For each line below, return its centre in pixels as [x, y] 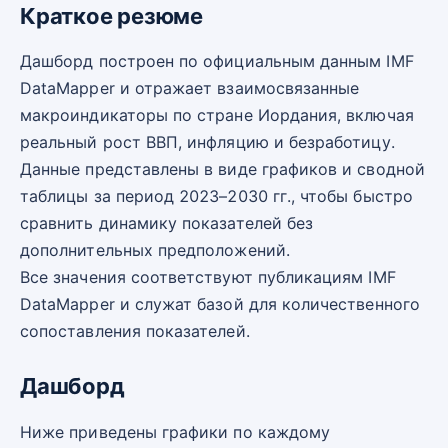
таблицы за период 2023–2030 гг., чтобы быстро [216, 196]
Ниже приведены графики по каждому [175, 431]
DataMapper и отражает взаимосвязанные [190, 88]
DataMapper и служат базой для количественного [220, 304]
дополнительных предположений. [155, 250]
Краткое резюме [111, 16]
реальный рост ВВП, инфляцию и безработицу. [207, 142]
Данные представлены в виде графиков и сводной [222, 169]
